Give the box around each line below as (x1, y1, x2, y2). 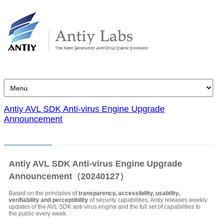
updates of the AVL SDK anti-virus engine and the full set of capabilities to (9, 203, 201, 210)
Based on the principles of (9, 189, 78, 197)
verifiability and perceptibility (9, 196, 88, 203)
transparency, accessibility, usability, (78, 189, 180, 197)
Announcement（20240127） (9, 171, 128, 181)
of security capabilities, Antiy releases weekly (88, 196, 207, 203)
